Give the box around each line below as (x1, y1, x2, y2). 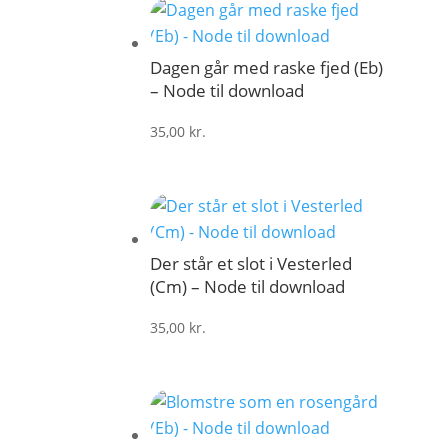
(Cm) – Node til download (150, 275, 346, 299)
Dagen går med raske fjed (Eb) (150, 56, 384, 80)
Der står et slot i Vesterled (150, 252, 353, 276)
